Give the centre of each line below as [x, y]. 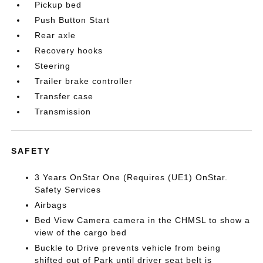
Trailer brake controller [84, 81]
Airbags [51, 205]
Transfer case [64, 96]
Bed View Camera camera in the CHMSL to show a [143, 220]
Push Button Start [73, 20]
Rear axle [55, 35]
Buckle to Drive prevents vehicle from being [128, 248]
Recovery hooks [69, 50]
